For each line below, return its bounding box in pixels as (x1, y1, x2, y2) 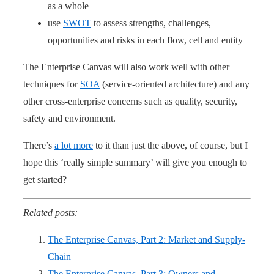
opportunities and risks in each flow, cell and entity (48, 34, 243, 45)
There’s (23, 139, 54, 150)
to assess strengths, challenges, (91, 17, 211, 28)
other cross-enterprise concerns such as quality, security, (23, 95, 237, 106)
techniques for (23, 78, 80, 89)
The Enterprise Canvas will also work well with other (23, 61, 229, 72)
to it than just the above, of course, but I (93, 139, 248, 150)
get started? (23, 174, 67, 185)
